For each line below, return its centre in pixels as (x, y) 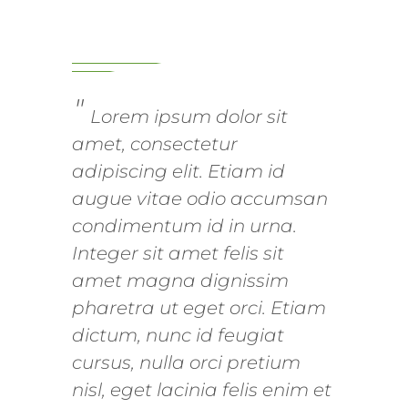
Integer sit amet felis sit (178, 254)
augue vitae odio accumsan (200, 199)
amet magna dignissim (180, 281)
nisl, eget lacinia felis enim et (202, 390)
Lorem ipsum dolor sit (189, 117)
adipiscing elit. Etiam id (178, 172)
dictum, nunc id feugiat (178, 336)
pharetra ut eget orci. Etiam (199, 308)
